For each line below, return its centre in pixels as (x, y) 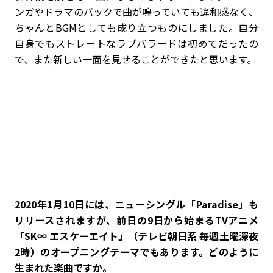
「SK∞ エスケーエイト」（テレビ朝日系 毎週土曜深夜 (136, 236)
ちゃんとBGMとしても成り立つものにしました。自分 (136, 27)
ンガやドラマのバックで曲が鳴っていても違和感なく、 (136, 11)
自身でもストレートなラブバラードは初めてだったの (136, 43)
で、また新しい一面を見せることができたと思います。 (136, 59)
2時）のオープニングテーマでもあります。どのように (136, 251)
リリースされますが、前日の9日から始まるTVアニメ (136, 220)
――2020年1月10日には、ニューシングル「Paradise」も (136, 204)
